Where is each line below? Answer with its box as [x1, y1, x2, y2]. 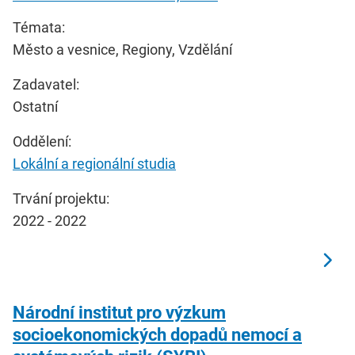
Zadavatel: [13, 75, 79, 93]
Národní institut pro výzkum [13, 302, 226, 323]
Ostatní [13, 97, 58, 115]
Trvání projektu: [13, 189, 109, 207]
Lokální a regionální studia [13, 155, 176, 172]
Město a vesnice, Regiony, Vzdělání [13, 40, 232, 58]
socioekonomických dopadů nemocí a [13, 324, 302, 345]
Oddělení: [13, 132, 71, 150]
